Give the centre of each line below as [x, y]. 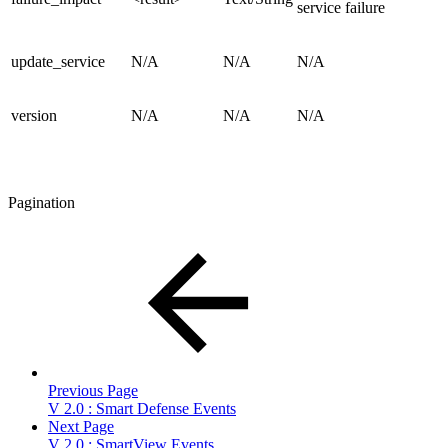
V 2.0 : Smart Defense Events [142, 409]
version [34, 116]
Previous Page [93, 391]
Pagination [41, 203]
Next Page [81, 427]
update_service [58, 62]
